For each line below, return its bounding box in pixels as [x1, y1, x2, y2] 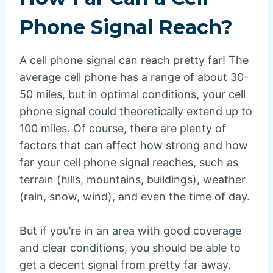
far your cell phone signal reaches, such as [19, 155, 238, 169]
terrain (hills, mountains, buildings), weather [19, 172, 246, 186]
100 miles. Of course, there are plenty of [19, 121, 226, 135]
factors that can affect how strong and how [19, 138, 248, 152]
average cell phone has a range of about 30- [19, 70, 249, 83]
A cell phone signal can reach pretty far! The [19, 53, 249, 66]
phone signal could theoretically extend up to [19, 104, 252, 118]
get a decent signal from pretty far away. [19, 258, 231, 271]
